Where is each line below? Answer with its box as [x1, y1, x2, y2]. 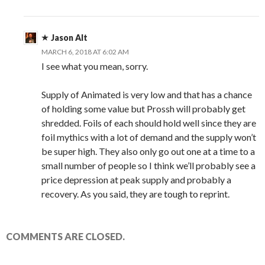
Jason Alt [51, 32, 88, 43]
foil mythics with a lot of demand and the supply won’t [41, 131, 256, 143]
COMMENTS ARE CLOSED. [6, 230, 125, 242]
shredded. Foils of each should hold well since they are [41, 117, 256, 128]
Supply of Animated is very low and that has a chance [41, 88, 252, 100]
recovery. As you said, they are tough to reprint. [41, 188, 230, 199]
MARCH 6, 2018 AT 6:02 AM [41, 47, 129, 56]
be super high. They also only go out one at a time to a [41, 145, 255, 157]
